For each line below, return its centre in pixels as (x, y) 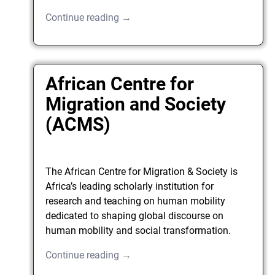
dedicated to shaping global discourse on (135, 216)
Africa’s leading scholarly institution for (130, 187)
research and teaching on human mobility (136, 201)
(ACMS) (78, 125)
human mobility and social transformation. (138, 231)
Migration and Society (136, 104)
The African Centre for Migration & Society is (142, 172)
